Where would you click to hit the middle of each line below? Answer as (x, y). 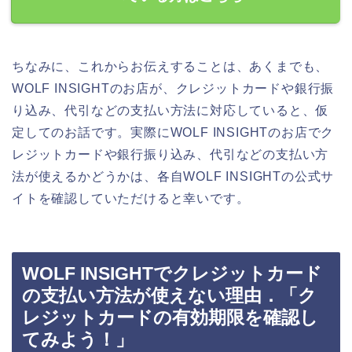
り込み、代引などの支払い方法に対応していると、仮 (170, 110)
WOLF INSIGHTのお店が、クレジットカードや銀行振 (173, 88)
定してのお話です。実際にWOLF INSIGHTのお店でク (173, 132)
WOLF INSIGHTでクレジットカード (172, 274)
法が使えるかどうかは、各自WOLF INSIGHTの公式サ (173, 176)
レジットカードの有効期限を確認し (170, 318)
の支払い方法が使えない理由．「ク (169, 296)
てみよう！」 (78, 340)
